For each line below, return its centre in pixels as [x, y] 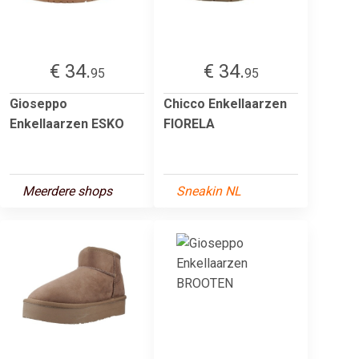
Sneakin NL [209, 191]
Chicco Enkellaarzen [225, 103]
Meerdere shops [67, 191]
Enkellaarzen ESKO [67, 123]
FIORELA [189, 123]
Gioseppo [38, 103]
